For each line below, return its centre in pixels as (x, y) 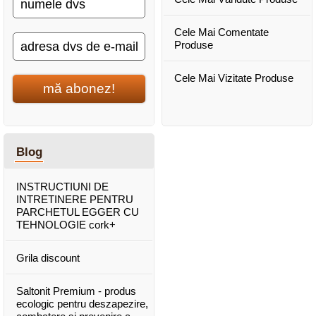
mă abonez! (79, 89)
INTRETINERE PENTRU (75, 199)
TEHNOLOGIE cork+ (66, 224)
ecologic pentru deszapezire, (82, 303)
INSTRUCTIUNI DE (62, 186)
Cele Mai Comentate (221, 32)
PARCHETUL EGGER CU (78, 212)
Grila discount (48, 257)
